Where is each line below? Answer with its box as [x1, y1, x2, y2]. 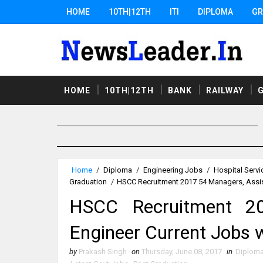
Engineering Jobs [143, 165, 203, 174]
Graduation [69, 177, 107, 186]
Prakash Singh [79, 247, 127, 256]
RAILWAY [206, 85, 244, 95]
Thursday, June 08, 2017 [141, 247, 222, 256]
